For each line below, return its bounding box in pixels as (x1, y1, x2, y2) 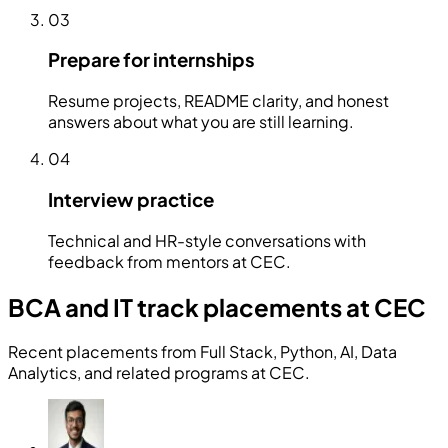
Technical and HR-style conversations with (48, 229, 366, 251)
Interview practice (48, 187, 214, 211)
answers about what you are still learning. (48, 111, 354, 133)
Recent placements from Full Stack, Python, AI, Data (8, 341, 397, 363)
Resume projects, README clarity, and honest (48, 90, 389, 112)
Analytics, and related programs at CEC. (8, 362, 310, 384)
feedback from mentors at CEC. (48, 250, 291, 272)
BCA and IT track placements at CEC (8, 291, 426, 322)
